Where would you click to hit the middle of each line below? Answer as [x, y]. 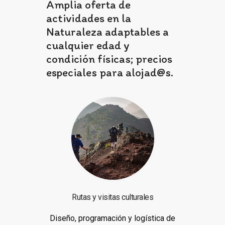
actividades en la [88, 18]
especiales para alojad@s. [109, 72]
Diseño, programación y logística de [113, 218]
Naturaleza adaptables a [107, 32]
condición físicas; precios [109, 59]
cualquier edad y [88, 45]
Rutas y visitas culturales [113, 197]
